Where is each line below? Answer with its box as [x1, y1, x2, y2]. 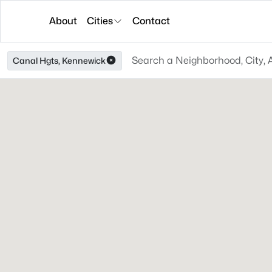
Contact [132, 15, 170, 27]
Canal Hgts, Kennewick [13, 55, 106, 66]
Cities [87, 15, 113, 27]
